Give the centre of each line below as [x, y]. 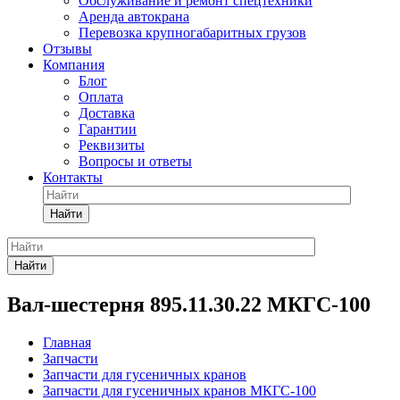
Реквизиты [112, 145]
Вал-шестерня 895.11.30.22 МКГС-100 [189, 304]
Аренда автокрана [134, 17]
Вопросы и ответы [135, 161]
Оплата [101, 97]
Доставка [107, 113]
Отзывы [67, 49]
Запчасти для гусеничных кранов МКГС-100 [179, 390]
